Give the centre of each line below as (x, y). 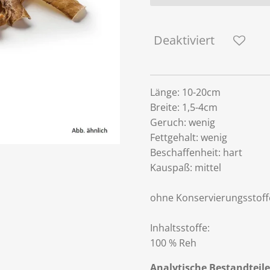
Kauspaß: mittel (186, 167)
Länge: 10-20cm (185, 92)
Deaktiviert (184, 40)
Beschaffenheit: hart (196, 152)
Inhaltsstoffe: (180, 228)
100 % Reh (173, 243)
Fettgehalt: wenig (189, 137)
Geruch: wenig (183, 122)
